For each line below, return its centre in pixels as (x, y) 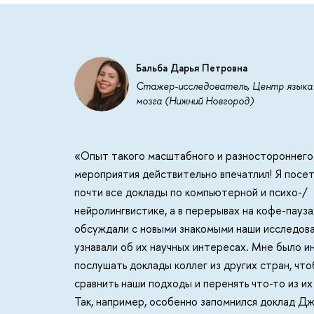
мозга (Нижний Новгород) (195, 101)
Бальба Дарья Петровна (192, 68)
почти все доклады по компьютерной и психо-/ (191, 192)
